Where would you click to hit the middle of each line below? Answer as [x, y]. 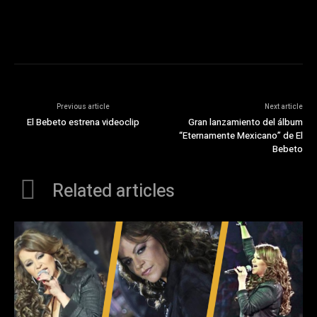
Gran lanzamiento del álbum [245, 122]
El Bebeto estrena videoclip [83, 122]
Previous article [83, 107]
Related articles [114, 192]
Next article [283, 107]
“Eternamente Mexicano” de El [241, 136]
